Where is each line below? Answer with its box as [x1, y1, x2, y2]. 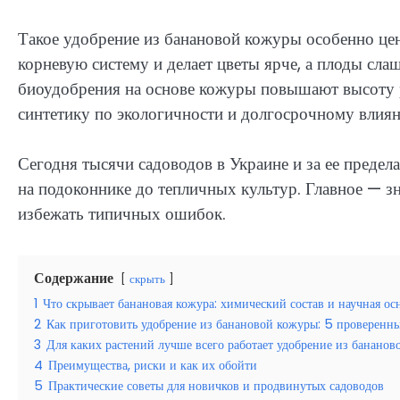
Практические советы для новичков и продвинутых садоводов [48, 377, 384, 396]
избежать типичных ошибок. [18, 202, 226, 227]
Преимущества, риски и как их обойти [48, 356, 257, 375]
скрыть [129, 271, 165, 287]
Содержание [34, 268, 113, 289]
